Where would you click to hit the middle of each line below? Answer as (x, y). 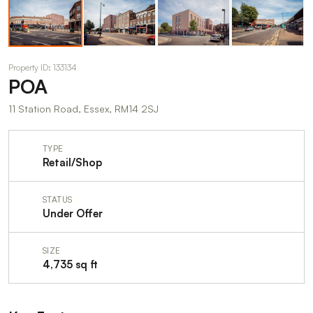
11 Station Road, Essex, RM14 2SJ (83, 108)
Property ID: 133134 (43, 67)
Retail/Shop (72, 162)
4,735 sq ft (70, 264)
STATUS (57, 199)
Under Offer (72, 213)
